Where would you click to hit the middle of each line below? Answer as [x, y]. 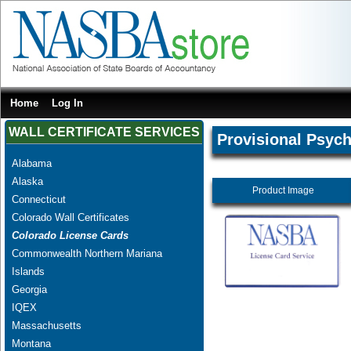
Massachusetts [46, 325]
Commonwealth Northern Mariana [87, 253]
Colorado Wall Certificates [70, 217]
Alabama [31, 163]
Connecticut [38, 199]
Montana [31, 343]
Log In [68, 103]
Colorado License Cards [70, 235]
